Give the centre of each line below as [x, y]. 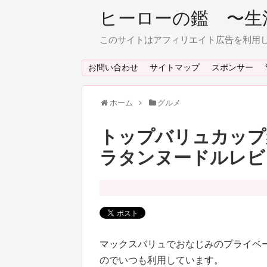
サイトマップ [175, 68]
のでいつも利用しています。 [162, 260]
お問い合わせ [113, 68]
